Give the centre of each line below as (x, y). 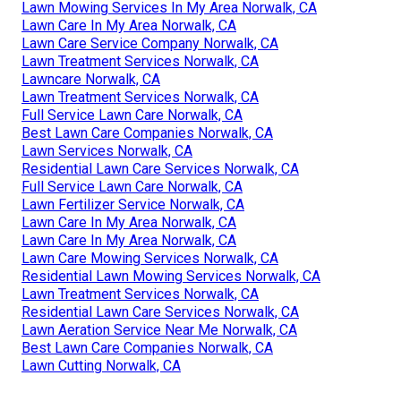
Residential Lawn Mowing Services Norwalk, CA (171, 277)
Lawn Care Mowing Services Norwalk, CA (150, 259)
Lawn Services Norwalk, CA (107, 151)
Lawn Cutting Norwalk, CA (101, 366)
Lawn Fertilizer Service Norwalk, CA (133, 205)
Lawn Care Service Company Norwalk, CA (150, 44)
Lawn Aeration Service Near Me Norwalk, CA (159, 330)
